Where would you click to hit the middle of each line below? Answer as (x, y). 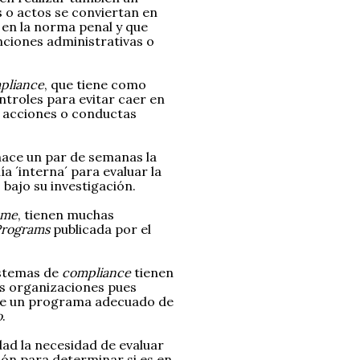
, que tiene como (95, 85)
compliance (98, 273)
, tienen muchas (66, 215)
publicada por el (100, 229)
